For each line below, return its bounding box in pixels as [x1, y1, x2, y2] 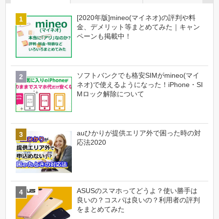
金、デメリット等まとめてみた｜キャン [77, 22, 200, 31]
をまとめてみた [77, 205, 125, 214]
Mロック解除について [77, 89, 145, 98]
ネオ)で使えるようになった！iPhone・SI [77, 80, 203, 88]
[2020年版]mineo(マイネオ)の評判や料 [77, 13, 196, 22]
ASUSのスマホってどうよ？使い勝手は [77, 187, 198, 195]
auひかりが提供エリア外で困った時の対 [77, 129, 201, 137]
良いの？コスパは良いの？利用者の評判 [77, 196, 200, 204]
